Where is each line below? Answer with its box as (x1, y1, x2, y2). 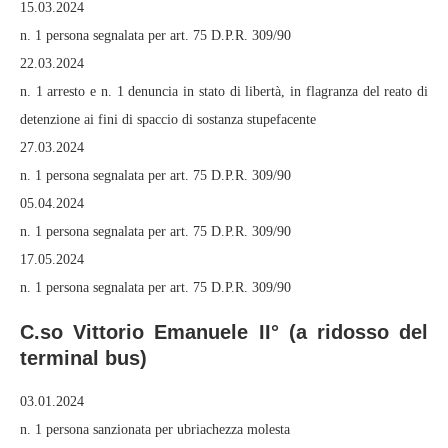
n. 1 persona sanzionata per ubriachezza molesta (20, 422, 290, 438)
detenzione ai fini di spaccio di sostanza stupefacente (20, 112, 316, 128)
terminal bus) (20, 347, 147, 370)
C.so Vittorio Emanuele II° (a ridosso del (20, 321, 428, 344)
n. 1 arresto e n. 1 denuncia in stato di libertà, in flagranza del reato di (20, 84, 428, 100)
